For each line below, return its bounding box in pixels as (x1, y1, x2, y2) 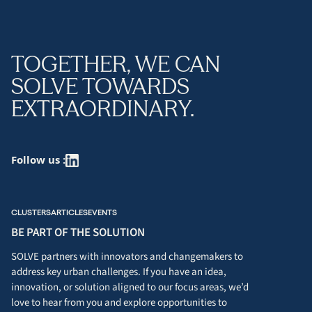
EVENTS (88, 208, 117, 218)
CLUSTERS (11, 208, 51, 218)
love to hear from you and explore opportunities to (11, 295, 227, 311)
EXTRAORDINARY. (11, 95, 194, 123)
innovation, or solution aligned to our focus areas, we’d (11, 280, 249, 295)
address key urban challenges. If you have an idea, (11, 265, 226, 280)
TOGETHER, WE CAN (11, 50, 220, 78)
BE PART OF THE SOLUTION (11, 224, 145, 242)
